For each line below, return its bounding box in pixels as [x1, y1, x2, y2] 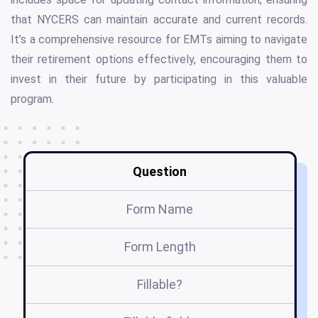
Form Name [126, 202, 193, 217]
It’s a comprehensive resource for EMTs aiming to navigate [11, 33, 307, 47]
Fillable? [137, 277, 182, 292]
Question [133, 164, 187, 180]
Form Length [124, 239, 196, 255]
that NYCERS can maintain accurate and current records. [11, 13, 307, 27]
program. [11, 92, 54, 106]
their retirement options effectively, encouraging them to [11, 53, 307, 67]
